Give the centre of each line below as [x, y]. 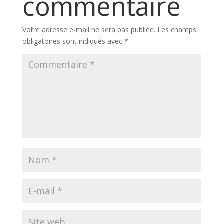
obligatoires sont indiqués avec [73, 41]
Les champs [177, 29]
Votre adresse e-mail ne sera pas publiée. [89, 29]
